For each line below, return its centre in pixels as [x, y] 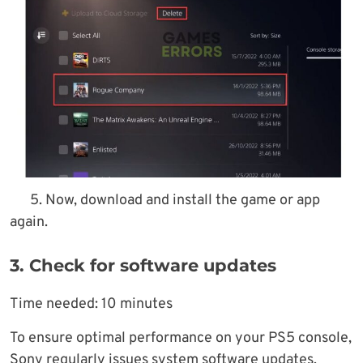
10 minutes [137, 305]
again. [29, 223]
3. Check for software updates [143, 266]
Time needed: [56, 305]
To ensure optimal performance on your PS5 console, [181, 339]
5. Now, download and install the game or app [175, 201]
